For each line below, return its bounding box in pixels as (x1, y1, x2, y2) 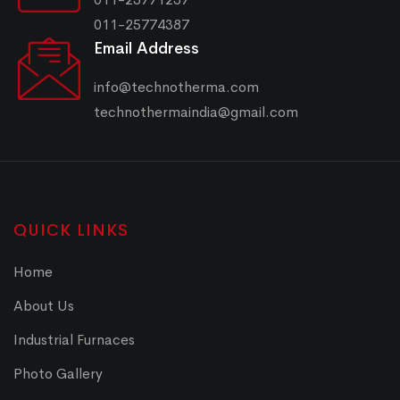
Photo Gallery (13, 363, 103, 383)
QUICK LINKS (13, 220, 129, 240)
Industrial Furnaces (13, 329, 135, 349)
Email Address (94, 37, 199, 58)
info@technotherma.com (94, 77, 259, 96)
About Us (13, 296, 74, 315)
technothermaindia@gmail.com (94, 102, 298, 121)
